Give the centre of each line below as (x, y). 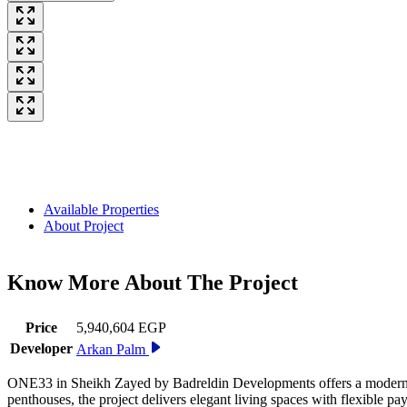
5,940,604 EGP (121, 328)
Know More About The (118, 283)
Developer (41, 349)
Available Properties (101, 210)
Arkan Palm (111, 350)
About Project (84, 226)
